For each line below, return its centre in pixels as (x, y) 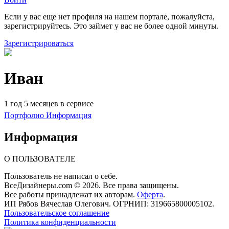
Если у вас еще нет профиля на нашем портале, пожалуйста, (109, 17)
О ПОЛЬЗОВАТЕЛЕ (40, 158)
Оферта (150, 194)
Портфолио (24, 115)
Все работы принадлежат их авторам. (71, 194)
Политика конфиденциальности (60, 222)
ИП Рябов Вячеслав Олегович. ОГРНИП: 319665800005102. (109, 203)
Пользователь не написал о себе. (61, 176)
